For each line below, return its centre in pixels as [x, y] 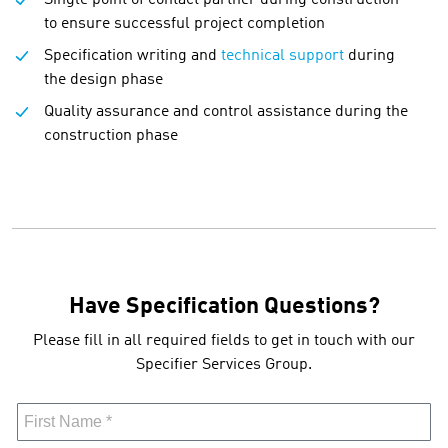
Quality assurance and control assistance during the [226, 111]
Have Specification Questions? [224, 306]
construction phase [111, 135]
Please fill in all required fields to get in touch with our [224, 340]
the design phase [103, 79]
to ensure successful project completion [184, 23]
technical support [282, 55]
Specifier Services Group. [224, 364]
